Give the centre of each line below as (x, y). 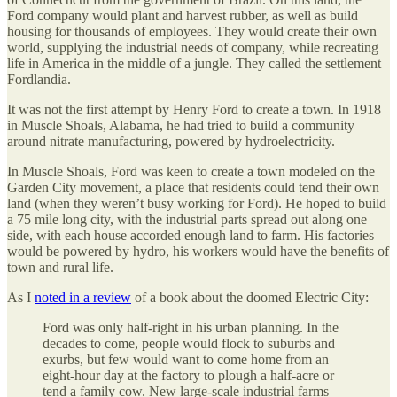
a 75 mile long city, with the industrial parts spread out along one (187, 219)
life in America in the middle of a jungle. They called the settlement (194, 63)
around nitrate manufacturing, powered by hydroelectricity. (171, 141)
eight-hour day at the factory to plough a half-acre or (188, 375)
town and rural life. (60, 267)
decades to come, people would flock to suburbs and (189, 343)
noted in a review (83, 297)
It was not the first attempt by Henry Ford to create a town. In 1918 (194, 109)
